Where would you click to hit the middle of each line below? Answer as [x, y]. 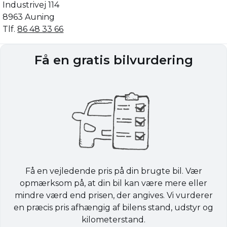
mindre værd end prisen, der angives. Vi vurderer [113, 195]
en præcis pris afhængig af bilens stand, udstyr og [113, 207]
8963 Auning [29, 17]
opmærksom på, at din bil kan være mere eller [113, 183]
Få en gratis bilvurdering [113, 60]
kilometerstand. [113, 219]
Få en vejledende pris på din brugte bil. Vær [113, 171]
